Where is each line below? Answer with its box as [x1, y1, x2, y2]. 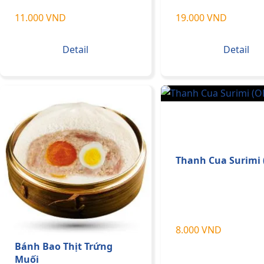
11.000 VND [15, 11, 66, 24]
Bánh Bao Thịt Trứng [15, 239, 113, 253]
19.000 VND [175, 11, 227, 24]
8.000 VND [175, 223, 222, 236]
